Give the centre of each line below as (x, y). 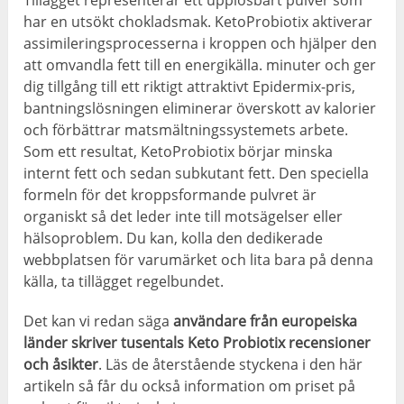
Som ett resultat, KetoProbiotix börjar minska (179, 152)
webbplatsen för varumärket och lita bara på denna (199, 260)
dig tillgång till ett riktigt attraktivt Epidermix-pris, (190, 87)
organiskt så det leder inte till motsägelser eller (184, 217)
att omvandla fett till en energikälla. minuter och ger (200, 65)
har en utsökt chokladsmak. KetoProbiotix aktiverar (198, 22)
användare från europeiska (266, 321)
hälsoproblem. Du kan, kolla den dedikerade (174, 239)
